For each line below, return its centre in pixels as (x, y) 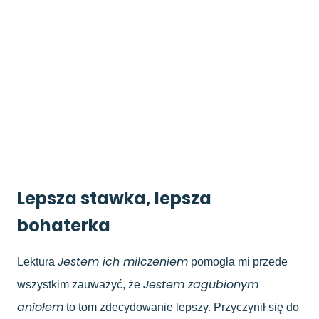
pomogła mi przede (238, 261)
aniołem (40, 307)
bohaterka (64, 225)
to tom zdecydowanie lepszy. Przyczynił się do (181, 307)
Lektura (37, 261)
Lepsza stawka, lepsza (114, 198)
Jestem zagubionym (201, 284)
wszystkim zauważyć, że (80, 284)
